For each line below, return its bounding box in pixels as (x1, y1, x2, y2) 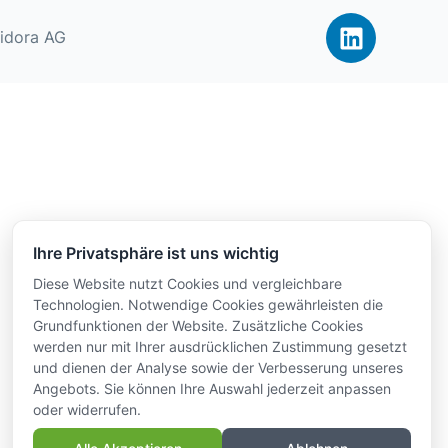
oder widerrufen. (33, 400, 141, 418)
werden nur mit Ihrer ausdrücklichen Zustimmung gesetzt (33, 337, 407, 355)
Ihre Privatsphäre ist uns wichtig (33, 242, 279, 263)
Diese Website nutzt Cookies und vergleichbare (33, 274, 342, 292)
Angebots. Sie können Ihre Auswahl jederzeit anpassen (33, 379, 391, 397)
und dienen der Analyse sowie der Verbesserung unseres (33, 358, 403, 376)
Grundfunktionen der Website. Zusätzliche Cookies (33, 316, 363, 334)
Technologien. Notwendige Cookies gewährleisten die (33, 295, 383, 313)
